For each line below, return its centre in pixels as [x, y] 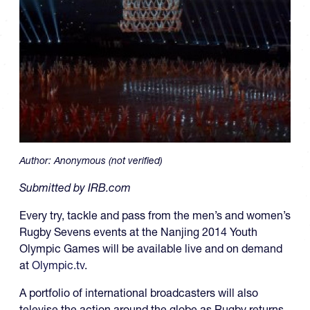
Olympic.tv [58, 265]
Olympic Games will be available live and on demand [151, 249]
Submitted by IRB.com [75, 188]
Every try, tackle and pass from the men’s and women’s [155, 216]
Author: [37, 161]
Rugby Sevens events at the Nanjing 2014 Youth [138, 232]
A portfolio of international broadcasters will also [139, 293]
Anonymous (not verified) [108, 161]
